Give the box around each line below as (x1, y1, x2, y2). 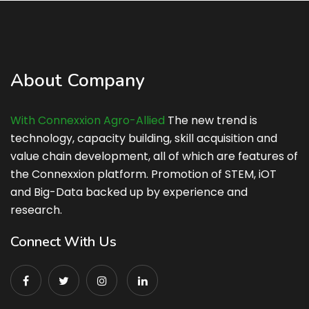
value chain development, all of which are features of (10, 148, 298, 165)
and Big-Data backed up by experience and (10, 184, 248, 201)
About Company (10, 68, 145, 93)
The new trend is (165, 112, 257, 129)
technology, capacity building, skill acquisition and (10, 130, 277, 147)
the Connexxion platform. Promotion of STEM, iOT (10, 166, 277, 183)
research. (10, 202, 62, 219)
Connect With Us (10, 232, 117, 252)
